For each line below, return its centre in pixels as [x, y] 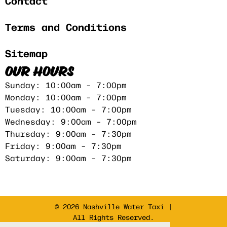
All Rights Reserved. [113, 217]
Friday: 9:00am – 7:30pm [63, 145]
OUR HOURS [40, 72]
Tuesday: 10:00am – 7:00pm [68, 109]
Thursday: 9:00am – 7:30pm [68, 133]
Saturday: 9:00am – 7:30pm [68, 157]
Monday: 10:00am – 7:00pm [66, 97]
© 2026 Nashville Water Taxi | [113, 206]
